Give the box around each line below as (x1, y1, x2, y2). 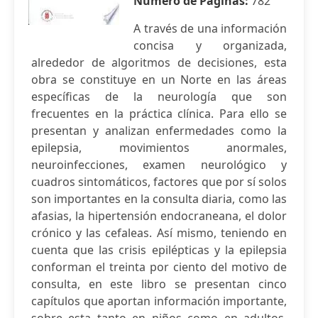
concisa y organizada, (133, 38, 287, 53)
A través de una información (133, 21, 287, 36)
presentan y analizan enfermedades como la (31, 123, 287, 138)
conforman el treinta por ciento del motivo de (31, 259, 287, 275)
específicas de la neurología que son (31, 89, 287, 104)
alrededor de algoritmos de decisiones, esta (31, 55, 287, 70)
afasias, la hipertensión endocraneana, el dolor (31, 208, 287, 224)
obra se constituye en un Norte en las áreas (31, 72, 287, 87)
